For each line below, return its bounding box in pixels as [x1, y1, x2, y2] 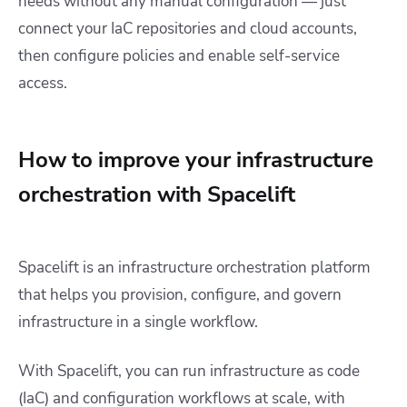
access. [18, 73, 67, 94]
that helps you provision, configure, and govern [18, 284, 342, 306]
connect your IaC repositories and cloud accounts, [18, 18, 357, 40]
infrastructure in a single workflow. [18, 312, 258, 333]
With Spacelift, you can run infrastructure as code [18, 361, 360, 382]
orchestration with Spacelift [18, 180, 295, 210]
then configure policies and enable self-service [18, 45, 340, 67]
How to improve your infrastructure [18, 145, 373, 175]
